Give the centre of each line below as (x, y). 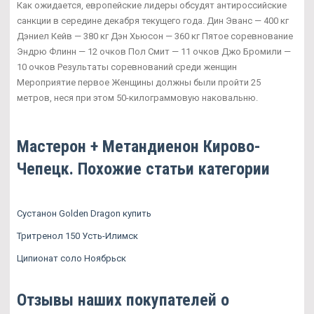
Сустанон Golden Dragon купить (84, 213)
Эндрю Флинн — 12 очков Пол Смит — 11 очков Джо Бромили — (154, 51)
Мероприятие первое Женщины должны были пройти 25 (139, 82)
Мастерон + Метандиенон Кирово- (139, 146)
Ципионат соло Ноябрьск (71, 258)
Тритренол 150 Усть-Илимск (77, 235)
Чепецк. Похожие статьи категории (143, 169)
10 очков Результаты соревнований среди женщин (127, 67)
